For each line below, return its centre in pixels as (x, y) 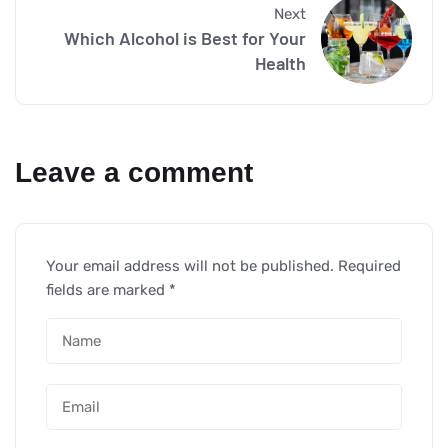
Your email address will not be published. (190, 266)
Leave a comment (134, 173)
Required (369, 266)
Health (281, 62)
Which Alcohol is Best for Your (185, 37)
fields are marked (107, 290)
